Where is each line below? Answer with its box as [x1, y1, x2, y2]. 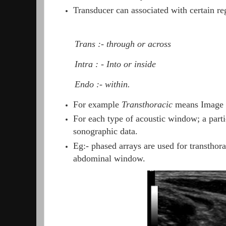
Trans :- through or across [75, 39, 171, 49]
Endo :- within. [75, 79, 133, 89]
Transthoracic [122, 99, 173, 109]
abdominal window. [73, 153, 146, 164]
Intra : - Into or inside [75, 59, 156, 69]
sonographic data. [73, 126, 138, 137]
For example [73, 99, 122, 109]
